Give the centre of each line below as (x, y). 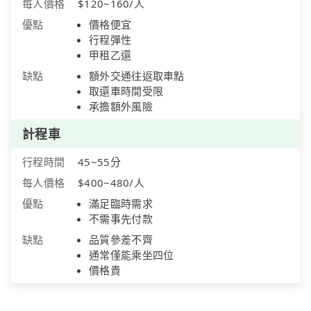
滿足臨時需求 (121, 204)
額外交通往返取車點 (137, 76)
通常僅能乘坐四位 (132, 255)
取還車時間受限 (126, 91)
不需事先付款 (121, 219)
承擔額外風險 (121, 107)
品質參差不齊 (121, 240)
